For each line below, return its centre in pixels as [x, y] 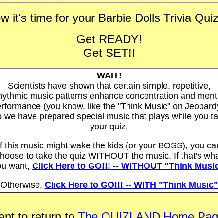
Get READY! [109, 39]
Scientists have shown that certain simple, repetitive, [109, 86]
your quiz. [109, 127]
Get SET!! [109, 53]
